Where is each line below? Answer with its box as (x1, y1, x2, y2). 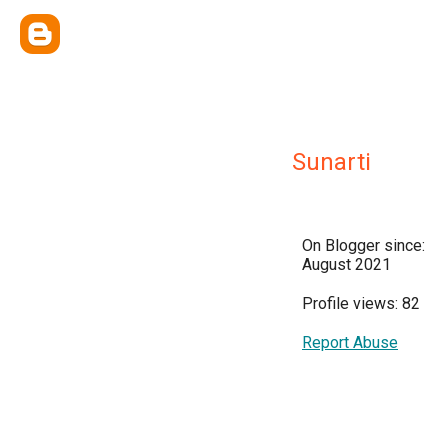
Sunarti (292, 148, 371, 176)
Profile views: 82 (302, 294, 420, 313)
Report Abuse (302, 333, 398, 352)
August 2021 (302, 255, 391, 274)
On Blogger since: (302, 236, 425, 255)
